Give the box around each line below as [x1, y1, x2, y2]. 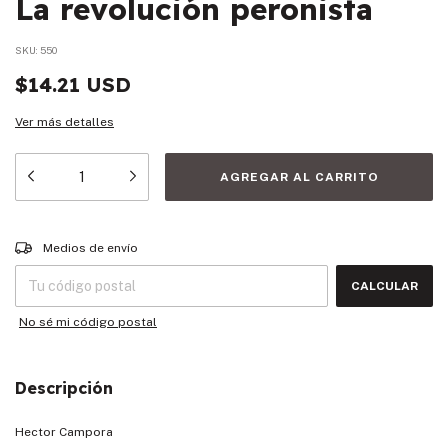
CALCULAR [351, 279, 418, 294]
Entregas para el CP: [15, 235, 133, 250]
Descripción [15, 378, 113, 399]
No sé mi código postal [19, 315, 157, 330]
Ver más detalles [15, 115, 114, 130]
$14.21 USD [15, 72, 131, 98]
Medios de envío [43, 241, 139, 256]
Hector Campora [15, 425, 113, 440]
